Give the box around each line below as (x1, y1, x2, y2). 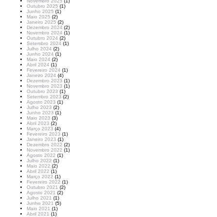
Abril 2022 (27, 169, 49, 174)
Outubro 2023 (27, 89, 58, 94)
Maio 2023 (27, 115, 50, 121)
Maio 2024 (27, 57, 50, 62)
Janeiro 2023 (27, 137, 56, 142)
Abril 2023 (27, 121, 49, 126)
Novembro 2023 (27, 83, 62, 89)
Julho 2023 (27, 105, 52, 110)
